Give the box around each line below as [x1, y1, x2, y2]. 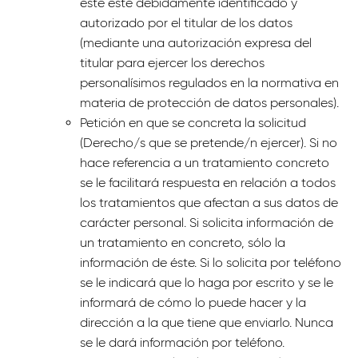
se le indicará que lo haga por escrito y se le [80, 275, 333, 290]
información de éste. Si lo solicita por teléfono [80, 255, 341, 270]
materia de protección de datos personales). [80, 95, 339, 110]
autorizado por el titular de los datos [80, 15, 292, 30]
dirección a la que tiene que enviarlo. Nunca [80, 315, 333, 330]
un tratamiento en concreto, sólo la [80, 235, 285, 250]
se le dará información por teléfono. [80, 335, 284, 350]
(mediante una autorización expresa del [80, 35, 312, 50]
